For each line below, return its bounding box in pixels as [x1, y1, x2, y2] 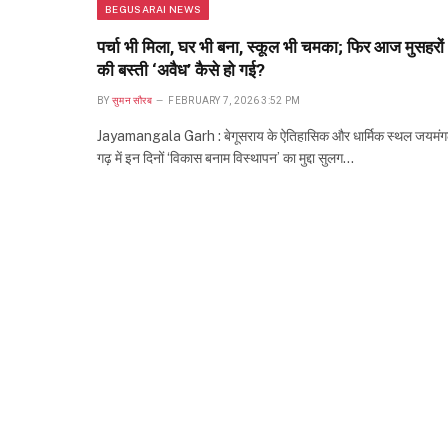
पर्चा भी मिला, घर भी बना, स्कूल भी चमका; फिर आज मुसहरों [97, 37, 444, 58]
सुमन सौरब [111, 95, 153, 107]
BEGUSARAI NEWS [105, 3, 202, 16]
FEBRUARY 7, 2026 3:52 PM [168, 95, 301, 107]
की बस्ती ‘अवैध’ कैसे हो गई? [97, 60, 265, 81]
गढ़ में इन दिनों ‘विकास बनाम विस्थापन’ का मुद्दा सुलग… [97, 150, 354, 167]
